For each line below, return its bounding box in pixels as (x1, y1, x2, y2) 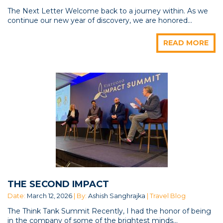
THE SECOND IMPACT (7, 178, 109, 190)
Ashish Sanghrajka (88, 192, 145, 200)
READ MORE (163, 38, 209, 47)
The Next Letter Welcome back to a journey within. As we (7, 6, 208, 15)
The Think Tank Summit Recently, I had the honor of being (7, 206, 211, 216)
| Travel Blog (145, 192, 186, 200)
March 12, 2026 (27, 192, 72, 200)
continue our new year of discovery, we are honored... (7, 15, 192, 25)
